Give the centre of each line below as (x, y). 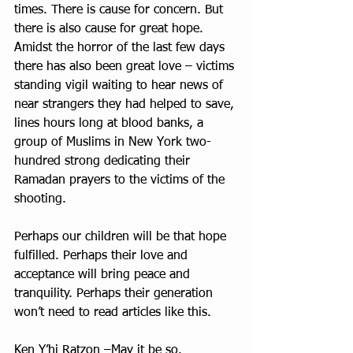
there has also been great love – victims (126, 67)
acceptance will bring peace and (104, 275)
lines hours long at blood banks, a (111, 124)
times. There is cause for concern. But (121, 11)
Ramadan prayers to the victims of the (121, 181)
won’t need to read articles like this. (115, 313)
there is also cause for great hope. (111, 30)
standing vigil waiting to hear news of (121, 86)
